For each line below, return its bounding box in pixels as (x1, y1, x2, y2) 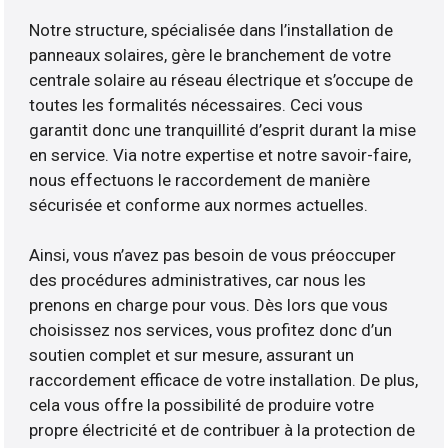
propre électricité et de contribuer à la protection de (29, 420, 416, 441)
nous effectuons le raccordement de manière (29, 170, 371, 191)
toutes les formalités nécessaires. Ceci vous (29, 95, 364, 116)
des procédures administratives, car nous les (29, 270, 367, 291)
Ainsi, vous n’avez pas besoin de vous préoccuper (29, 245, 397, 266)
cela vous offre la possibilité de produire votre (29, 395, 375, 416)
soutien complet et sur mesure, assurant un (29, 345, 355, 366)
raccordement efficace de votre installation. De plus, (29, 370, 419, 391)
